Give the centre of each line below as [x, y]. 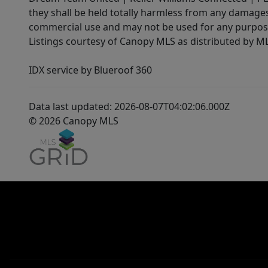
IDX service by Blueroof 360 [90, 70]
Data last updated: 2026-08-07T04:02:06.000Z [129, 106]
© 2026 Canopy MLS [74, 121]
